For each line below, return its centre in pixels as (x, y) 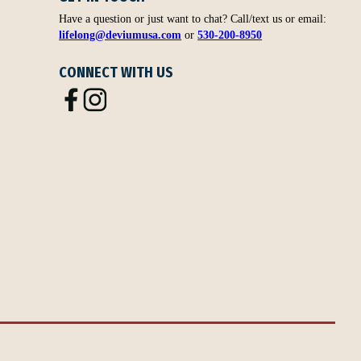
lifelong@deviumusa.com (120, 34)
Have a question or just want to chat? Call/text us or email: (193, 18)
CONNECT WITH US (116, 72)
